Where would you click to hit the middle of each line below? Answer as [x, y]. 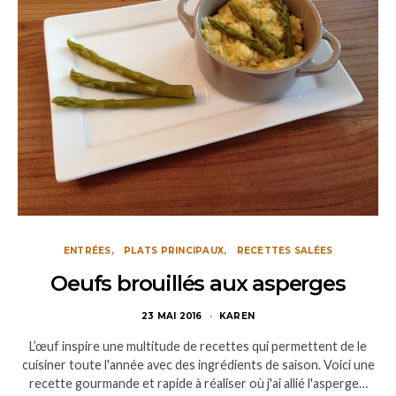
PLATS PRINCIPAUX [174, 251]
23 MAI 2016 [171, 316]
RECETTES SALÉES [285, 251]
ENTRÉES [87, 251]
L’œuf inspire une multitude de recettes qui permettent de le [198, 346]
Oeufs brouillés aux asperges [198, 283]
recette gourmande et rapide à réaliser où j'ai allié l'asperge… [198, 383]
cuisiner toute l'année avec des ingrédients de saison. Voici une [198, 365]
